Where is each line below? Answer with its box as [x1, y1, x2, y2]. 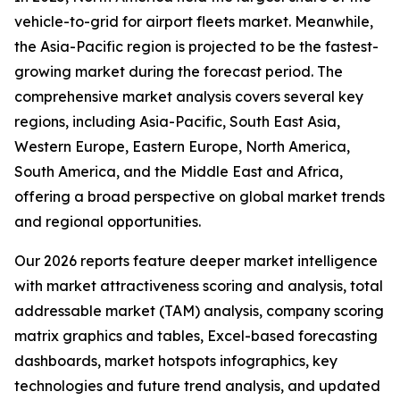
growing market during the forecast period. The [14, 62, 343, 81]
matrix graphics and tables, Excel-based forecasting [14, 327, 378, 346]
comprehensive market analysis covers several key [14, 87, 363, 106]
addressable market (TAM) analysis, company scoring [14, 302, 384, 321]
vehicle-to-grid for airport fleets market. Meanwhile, [14, 12, 373, 31]
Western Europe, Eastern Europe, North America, [14, 137, 350, 156]
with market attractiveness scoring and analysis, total [14, 277, 383, 296]
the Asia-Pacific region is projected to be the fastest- [14, 37, 379, 56]
